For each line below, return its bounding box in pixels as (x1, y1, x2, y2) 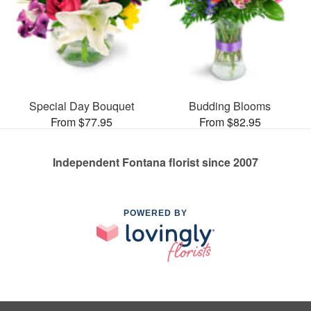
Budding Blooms (189, 97, 271, 114)
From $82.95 (199, 113, 261, 130)
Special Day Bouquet (28, 97, 134, 114)
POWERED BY (124, 208, 187, 218)
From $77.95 (50, 113, 112, 130)
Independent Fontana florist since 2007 (53, 153, 258, 170)
